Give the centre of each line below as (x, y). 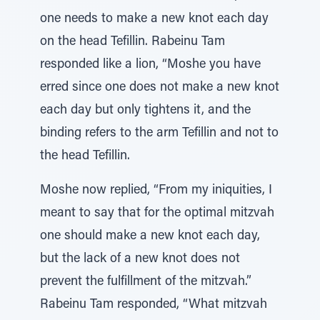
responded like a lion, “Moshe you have (150, 65)
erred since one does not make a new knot (160, 88)
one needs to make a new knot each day (154, 19)
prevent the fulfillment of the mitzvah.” (146, 282)
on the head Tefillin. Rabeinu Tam (132, 42)
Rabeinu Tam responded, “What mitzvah (154, 305)
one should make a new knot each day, (150, 236)
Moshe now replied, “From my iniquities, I (156, 191)
